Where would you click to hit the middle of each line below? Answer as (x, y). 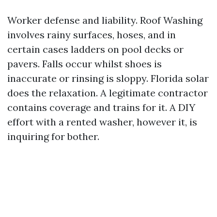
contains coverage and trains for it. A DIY (101, 107)
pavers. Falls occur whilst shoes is (85, 64)
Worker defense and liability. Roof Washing (105, 20)
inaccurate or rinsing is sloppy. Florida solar (108, 78)
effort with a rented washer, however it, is (102, 122)
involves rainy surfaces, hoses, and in (92, 35)
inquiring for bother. (53, 136)
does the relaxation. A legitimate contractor (108, 93)
